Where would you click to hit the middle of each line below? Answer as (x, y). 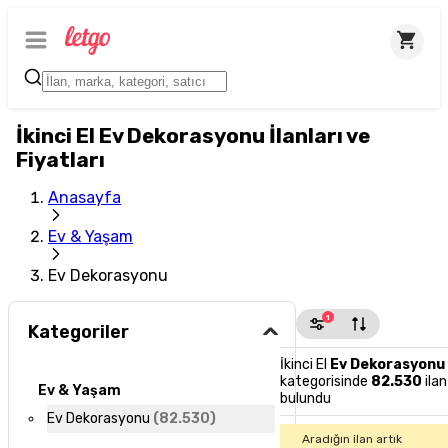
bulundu (305, 398)
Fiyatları (60, 160)
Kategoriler (79, 332)
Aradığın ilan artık (352, 439)
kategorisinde (323, 381)
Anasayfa (84, 197)
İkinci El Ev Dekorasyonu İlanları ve (193, 136)
